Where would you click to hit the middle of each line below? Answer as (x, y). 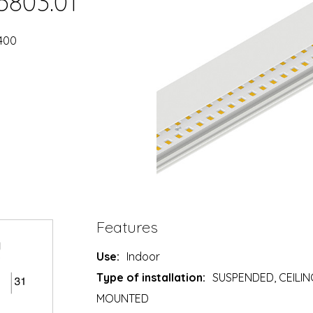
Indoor (144, 256)
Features (128, 227)
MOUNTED (123, 298)
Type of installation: (151, 277)
